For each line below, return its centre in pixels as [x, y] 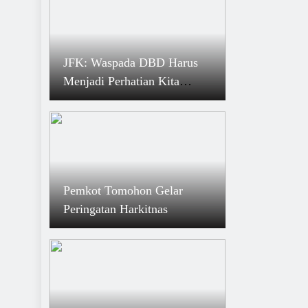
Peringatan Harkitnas [115, 209]
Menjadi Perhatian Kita [121, 81]
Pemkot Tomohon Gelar [123, 190]
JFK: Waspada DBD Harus [131, 63]
